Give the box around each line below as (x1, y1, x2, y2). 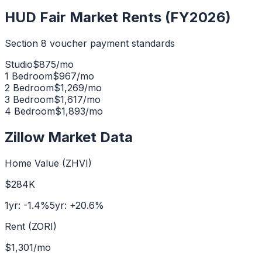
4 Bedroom (5, 105, 55, 117)
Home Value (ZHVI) (5, 157, 92, 169)
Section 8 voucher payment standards (5, 37, 175, 49)
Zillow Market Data (5, 128, 133, 146)
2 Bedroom (5, 81, 54, 94)
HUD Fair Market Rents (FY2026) (5, 9, 231, 26)
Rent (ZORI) (5, 220, 57, 232)
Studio (5, 58, 33, 70)
